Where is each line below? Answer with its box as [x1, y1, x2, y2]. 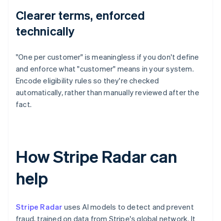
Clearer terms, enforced [16, 7, 146, 23]
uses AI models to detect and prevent [62, 202, 194, 212]
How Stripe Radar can [16, 146, 177, 167]
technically [16, 23, 75, 39]
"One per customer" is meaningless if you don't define [16, 52, 199, 62]
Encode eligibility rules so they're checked [16, 75, 159, 86]
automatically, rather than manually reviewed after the [16, 87, 199, 98]
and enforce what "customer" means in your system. [16, 64, 194, 74]
